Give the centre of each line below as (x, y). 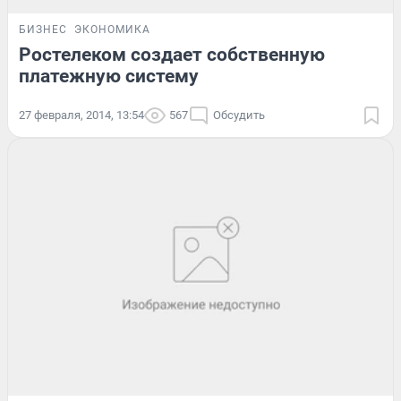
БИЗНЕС (43, 30)
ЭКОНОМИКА (112, 30)
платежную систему (109, 77)
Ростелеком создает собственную (172, 55)
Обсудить (239, 115)
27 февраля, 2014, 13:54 (81, 115)
